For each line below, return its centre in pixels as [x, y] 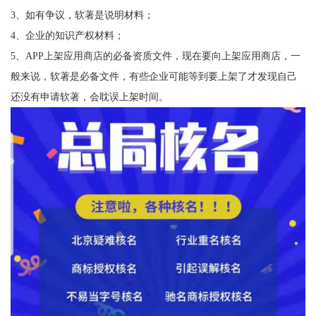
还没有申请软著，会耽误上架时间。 [89, 97]
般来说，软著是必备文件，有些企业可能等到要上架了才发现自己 [153, 77]
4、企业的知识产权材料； [67, 36]
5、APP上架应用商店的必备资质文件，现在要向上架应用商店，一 [155, 56]
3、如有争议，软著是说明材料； [82, 15]
